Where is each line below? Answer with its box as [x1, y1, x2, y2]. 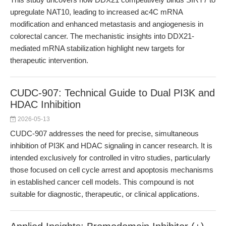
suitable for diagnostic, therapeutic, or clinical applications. [10, 190, 199, 198]
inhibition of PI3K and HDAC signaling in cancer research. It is [10, 141, 212, 150]
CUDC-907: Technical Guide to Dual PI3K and [10, 87, 215, 98]
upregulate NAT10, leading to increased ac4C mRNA [10, 8, 183, 16]
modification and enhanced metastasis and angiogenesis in [10, 20, 203, 28]
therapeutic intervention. [10, 56, 88, 65]
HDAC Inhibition [10, 99, 81, 110]
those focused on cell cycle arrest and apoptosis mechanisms [10, 165, 213, 174]
